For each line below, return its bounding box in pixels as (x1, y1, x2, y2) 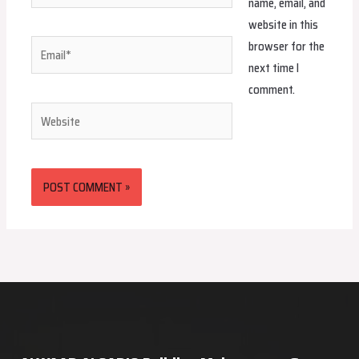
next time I (248, 58, 299, 77)
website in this (248, 14, 318, 34)
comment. (248, 79, 295, 99)
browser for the (248, 36, 325, 55)
